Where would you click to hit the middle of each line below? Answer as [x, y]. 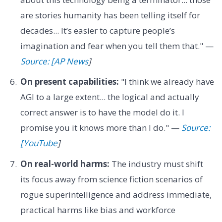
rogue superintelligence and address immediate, [116, 194]
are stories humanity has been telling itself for [110, 15]
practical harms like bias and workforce [98, 210]
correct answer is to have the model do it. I [102, 112]
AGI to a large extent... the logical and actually [110, 97]
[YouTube [39, 143]
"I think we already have [166, 82]
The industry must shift [156, 164]
